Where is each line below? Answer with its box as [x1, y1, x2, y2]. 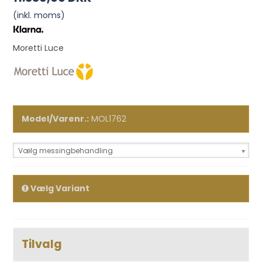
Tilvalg [22, 236, 63, 252]
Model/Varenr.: [22, 113, 89, 125]
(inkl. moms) [13, 9, 65, 21]
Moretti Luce [13, 42, 64, 54]
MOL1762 [91, 113, 127, 125]
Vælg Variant [29, 182, 90, 194]
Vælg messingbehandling [18, 146, 113, 156]
